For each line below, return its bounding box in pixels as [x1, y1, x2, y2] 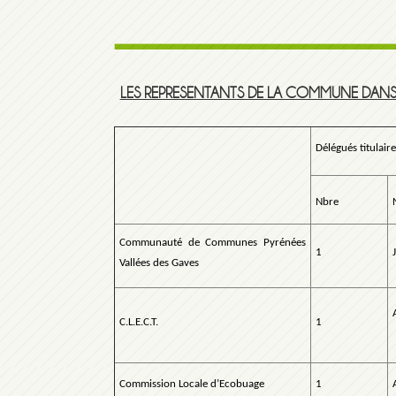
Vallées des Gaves [119, 257, 199, 270]
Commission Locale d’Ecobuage [119, 378, 264, 391]
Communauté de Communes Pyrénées [119, 237, 306, 249]
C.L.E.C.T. [119, 316, 158, 329]
